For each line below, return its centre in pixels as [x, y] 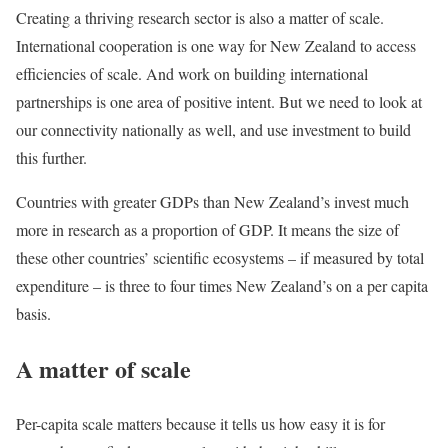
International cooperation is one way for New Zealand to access [216, 45]
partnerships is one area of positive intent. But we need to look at [219, 101]
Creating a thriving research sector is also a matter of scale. [200, 17]
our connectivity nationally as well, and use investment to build [213, 129]
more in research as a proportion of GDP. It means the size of [207, 229]
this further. [51, 157]
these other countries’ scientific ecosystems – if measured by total [220, 257]
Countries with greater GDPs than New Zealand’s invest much [212, 201]
